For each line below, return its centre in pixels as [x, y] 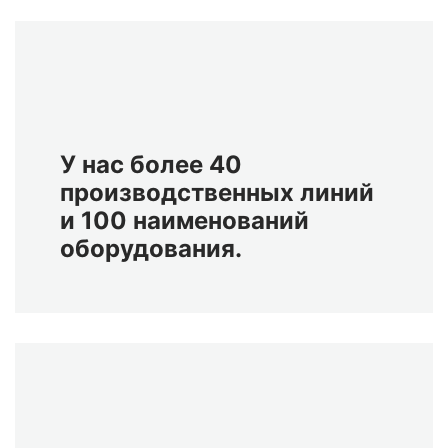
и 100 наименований [184, 221]
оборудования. [151, 249]
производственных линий [217, 193]
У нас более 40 [151, 165]
